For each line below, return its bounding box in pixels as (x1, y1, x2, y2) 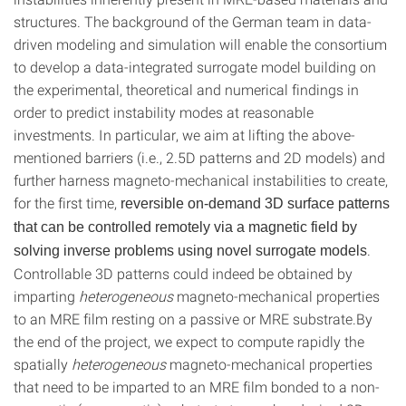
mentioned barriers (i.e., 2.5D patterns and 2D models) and (14, 148, 385, 167)
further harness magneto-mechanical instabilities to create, (14, 170, 388, 189)
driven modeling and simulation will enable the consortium (14, 34, 387, 53)
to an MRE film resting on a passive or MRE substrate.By (14, 309, 372, 328)
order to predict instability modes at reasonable (14, 102, 314, 121)
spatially (14, 354, 72, 373)
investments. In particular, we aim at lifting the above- (14, 125, 355, 144)
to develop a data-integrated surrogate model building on (14, 57, 376, 76)
